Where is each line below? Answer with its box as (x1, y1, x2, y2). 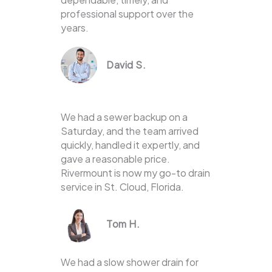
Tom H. (106, 217, 140, 231)
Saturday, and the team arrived (61, 124, 199, 138)
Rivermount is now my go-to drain (61, 166, 210, 180)
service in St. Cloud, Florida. (61, 180, 184, 194)
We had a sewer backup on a (61, 110, 188, 124)
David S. (106, 58, 146, 72)
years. (61, 21, 89, 35)
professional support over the (61, 7, 194, 21)
